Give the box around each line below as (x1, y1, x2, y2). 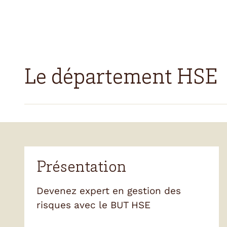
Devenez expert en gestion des (36, 184, 181, 197)
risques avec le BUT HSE (36, 199, 150, 211)
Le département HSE (24, 67, 217, 90)
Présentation (36, 160, 126, 176)
